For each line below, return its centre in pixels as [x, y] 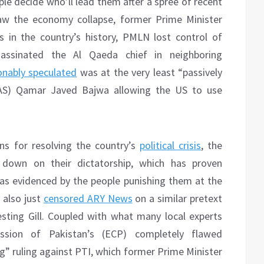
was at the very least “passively [150, 72]
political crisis [170, 146]
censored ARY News [88, 199]
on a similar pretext [177, 199]
